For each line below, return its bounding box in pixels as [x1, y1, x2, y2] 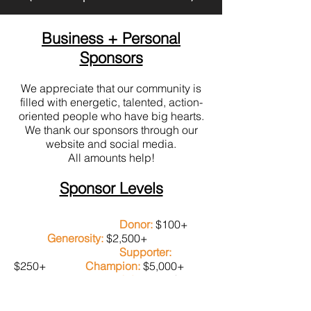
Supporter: [119, 245, 171, 259]
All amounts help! [67, 151, 155, 165]
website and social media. [46, 137, 176, 151]
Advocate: [119, 273, 170, 287]
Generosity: [47, 231, 103, 245]
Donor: [119, 217, 153, 231]
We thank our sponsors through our [24, 123, 198, 137]
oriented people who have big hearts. [18, 109, 204, 123]
